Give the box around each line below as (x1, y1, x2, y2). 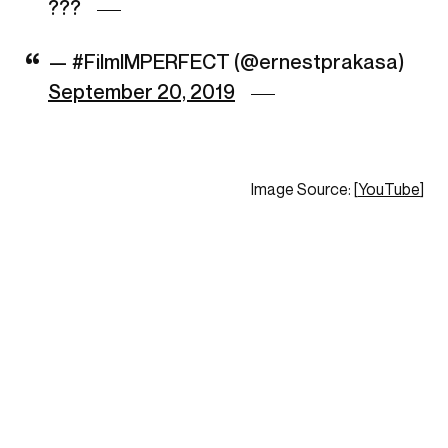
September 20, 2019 (48, 80, 235, 105)
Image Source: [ (251, 179, 358, 200)
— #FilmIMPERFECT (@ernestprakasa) (48, 50, 404, 75)
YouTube (358, 179, 420, 200)
